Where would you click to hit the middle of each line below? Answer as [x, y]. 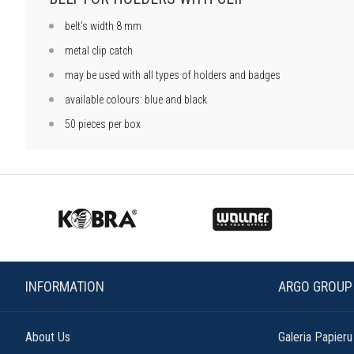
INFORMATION [65, 286]
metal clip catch [99, 50]
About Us [48, 337]
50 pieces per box [103, 124]
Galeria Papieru [315, 337]
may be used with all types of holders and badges [173, 75]
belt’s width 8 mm [103, 26]
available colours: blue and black [136, 99]
